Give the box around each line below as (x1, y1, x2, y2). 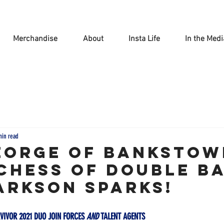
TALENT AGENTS (98, 211, 145, 222)
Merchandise (13, 34, 57, 44)
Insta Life (128, 34, 160, 44)
